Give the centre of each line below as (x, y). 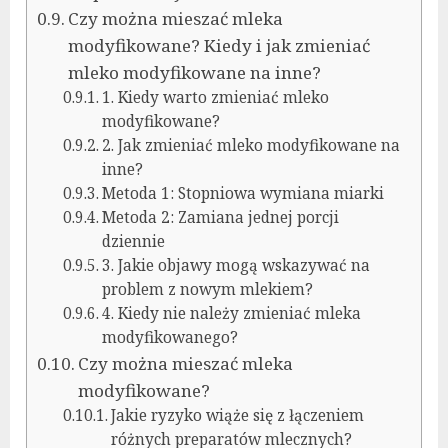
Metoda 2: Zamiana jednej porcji (220, 217)
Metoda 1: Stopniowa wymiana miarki (242, 193)
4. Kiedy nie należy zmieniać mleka (231, 313)
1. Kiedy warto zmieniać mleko (215, 97)
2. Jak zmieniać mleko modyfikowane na (250, 145)
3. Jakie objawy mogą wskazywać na (235, 265)
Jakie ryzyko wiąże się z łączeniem (237, 415)
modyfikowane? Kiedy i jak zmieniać (219, 45)
